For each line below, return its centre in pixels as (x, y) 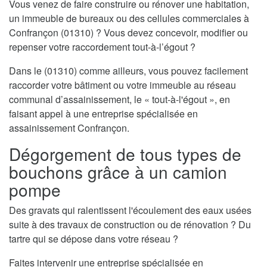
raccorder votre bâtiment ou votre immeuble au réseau (122, 85)
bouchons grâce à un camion (118, 171)
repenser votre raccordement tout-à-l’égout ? (102, 46)
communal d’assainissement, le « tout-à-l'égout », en (119, 99)
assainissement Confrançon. (69, 128)
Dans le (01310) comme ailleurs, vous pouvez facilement (128, 70)
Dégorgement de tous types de (125, 153)
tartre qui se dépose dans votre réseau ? (94, 238)
